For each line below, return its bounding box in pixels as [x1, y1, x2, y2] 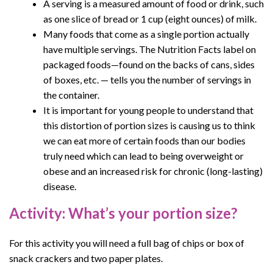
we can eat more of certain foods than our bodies [43, 135, 246, 146]
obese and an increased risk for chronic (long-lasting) [43, 165, 263, 177]
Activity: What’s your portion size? [9, 204, 238, 222]
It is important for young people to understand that [43, 104, 253, 116]
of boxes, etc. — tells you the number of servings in [43, 74, 251, 85]
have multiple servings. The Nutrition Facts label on [43, 43, 256, 55]
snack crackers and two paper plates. [9, 252, 163, 264]
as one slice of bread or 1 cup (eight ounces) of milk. [43, 13, 257, 24]
